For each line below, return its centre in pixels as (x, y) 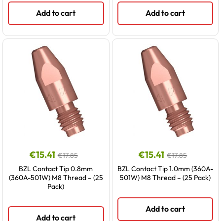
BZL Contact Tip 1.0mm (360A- (165, 169)
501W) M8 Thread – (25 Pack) (165, 178)
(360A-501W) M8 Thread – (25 (56, 178)
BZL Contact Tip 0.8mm (56, 169)
